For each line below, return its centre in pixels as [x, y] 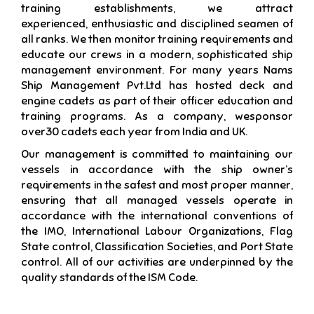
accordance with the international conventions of [157, 216]
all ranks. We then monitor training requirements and [157, 39]
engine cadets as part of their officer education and [157, 101]
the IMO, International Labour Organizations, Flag [157, 231]
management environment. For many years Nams [157, 70]
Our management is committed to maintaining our [157, 154]
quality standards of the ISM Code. [109, 278]
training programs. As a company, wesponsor [157, 116]
